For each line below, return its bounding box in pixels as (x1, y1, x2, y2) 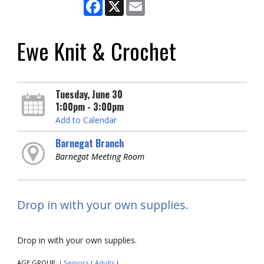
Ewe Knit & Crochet (17, 34, 176, 67)
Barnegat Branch (55, 136, 124, 150)
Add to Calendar (55, 114, 117, 126)
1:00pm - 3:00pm (55, 100, 124, 114)
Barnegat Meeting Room (55, 151, 144, 162)
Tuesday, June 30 (55, 87, 123, 101)
